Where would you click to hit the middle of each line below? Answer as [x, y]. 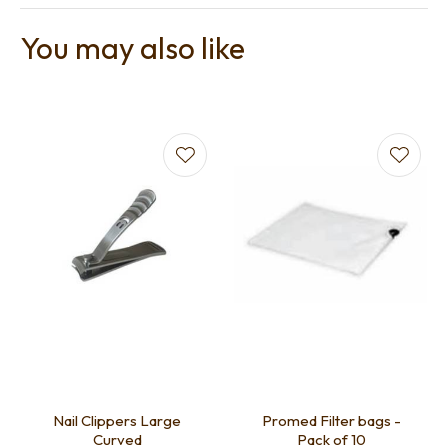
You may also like [132, 48]
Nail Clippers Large [117, 421]
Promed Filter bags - [331, 421]
